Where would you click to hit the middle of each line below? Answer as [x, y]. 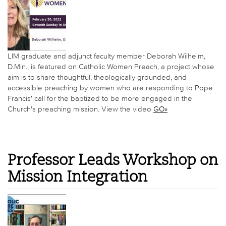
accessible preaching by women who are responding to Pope [110, 88]
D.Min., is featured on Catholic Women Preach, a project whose [111, 67]
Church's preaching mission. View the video [80, 109]
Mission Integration [77, 177]
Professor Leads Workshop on [113, 160]
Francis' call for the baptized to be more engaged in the [100, 98]
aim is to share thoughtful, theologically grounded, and [97, 77]
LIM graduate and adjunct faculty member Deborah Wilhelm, [106, 56]
